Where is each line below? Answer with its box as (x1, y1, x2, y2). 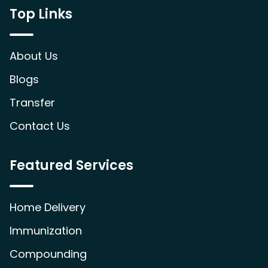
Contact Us (10, 118, 70, 133)
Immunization (10, 223, 82, 238)
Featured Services (10, 156, 133, 175)
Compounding (10, 246, 87, 261)
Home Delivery (10, 200, 86, 215)
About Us (10, 48, 58, 63)
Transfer (10, 95, 55, 110)
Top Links (10, 5, 72, 23)
